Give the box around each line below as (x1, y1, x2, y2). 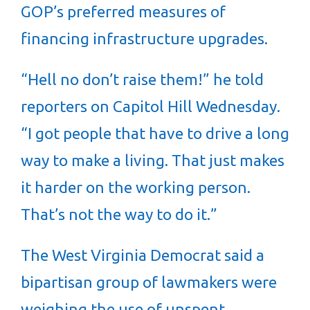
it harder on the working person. (21, 179, 250, 196)
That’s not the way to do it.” (21, 206, 217, 223)
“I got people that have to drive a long (21, 125, 289, 142)
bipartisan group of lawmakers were (21, 273, 277, 291)
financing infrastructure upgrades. (21, 30, 268, 47)
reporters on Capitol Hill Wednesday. (21, 98, 280, 115)
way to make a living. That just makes (21, 152, 284, 169)
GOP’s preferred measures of (21, 3, 226, 20)
